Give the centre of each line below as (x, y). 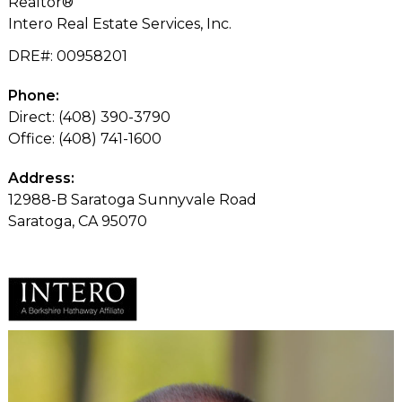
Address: (41, 178)
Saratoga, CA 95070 (77, 221)
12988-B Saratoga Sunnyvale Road (132, 199)
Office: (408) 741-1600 (84, 138)
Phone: (33, 95)
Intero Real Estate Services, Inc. (119, 23)
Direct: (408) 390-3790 (89, 117)
